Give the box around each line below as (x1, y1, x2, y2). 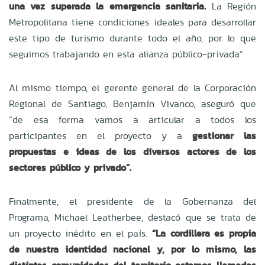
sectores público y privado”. (9, 160, 131, 174)
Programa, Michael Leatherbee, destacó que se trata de (9, 210, 256, 224)
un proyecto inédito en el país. (9, 226, 152, 240)
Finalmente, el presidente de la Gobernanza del (9, 194, 256, 208)
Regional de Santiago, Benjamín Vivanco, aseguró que (9, 96, 256, 111)
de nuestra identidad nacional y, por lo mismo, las (9, 242, 256, 256)
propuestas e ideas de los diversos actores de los (9, 144, 256, 159)
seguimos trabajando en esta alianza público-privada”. (9, 47, 245, 61)
